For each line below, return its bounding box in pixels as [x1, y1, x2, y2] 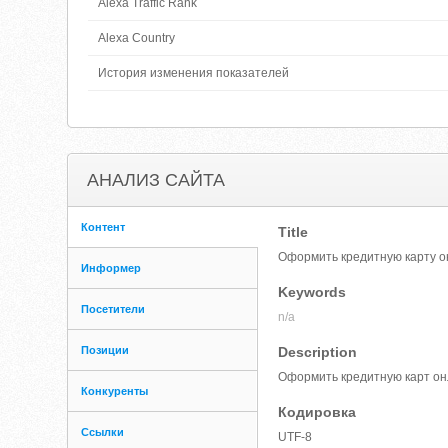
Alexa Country [98, 31, 176, 45]
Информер [81, 262, 142, 274]
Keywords [278, 284, 347, 300]
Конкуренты [81, 385, 149, 397]
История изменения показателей [98, 66, 290, 80]
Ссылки [81, 426, 125, 438]
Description [278, 344, 358, 360]
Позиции [81, 344, 130, 356]
